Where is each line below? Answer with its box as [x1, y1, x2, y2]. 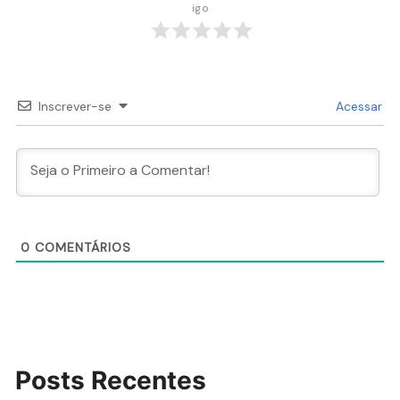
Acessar [331, 97, 382, 114]
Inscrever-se [38, 97, 112, 114]
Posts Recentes [15, 364, 207, 396]
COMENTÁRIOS [30, 238, 132, 255]
